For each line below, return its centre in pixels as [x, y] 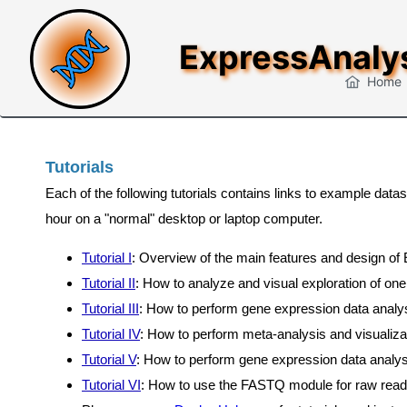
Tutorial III [110, 308]
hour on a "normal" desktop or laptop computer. [184, 218]
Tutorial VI [111, 385]
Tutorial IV [111, 334]
